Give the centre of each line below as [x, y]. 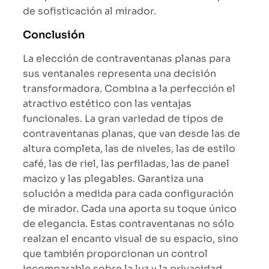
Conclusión [54, 35]
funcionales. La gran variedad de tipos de [123, 118]
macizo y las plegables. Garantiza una [113, 178]
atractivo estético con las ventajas [107, 103]
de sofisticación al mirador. [89, 11]
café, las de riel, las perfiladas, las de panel [126, 163]
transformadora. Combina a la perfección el [129, 88]
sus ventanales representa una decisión [119, 73]
